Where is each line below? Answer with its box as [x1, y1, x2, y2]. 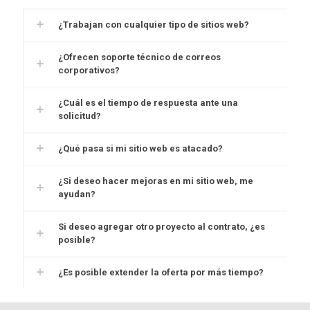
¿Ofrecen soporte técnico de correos [58, 52, 221, 63]
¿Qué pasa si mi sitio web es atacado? [58, 143, 223, 154]
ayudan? [58, 189, 95, 200]
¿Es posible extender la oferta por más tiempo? [58, 267, 264, 278]
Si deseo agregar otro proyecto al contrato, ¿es [58, 221, 265, 232]
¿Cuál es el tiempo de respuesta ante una [58, 98, 238, 109]
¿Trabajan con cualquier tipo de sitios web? [58, 19, 249, 30]
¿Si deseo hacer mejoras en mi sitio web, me [58, 176, 253, 187]
